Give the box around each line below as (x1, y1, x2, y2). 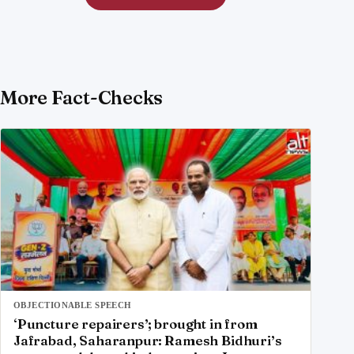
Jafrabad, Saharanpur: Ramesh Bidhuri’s (13, 332, 282, 348)
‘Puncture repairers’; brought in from (13, 315, 258, 332)
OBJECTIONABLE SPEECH (13, 299, 132, 310)
